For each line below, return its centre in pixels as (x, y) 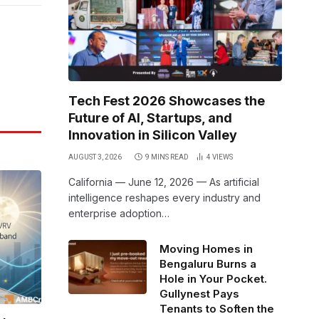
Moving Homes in (206, 249)
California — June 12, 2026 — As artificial (164, 182)
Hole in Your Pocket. (213, 279)
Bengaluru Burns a (208, 264)
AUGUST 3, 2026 (95, 157)
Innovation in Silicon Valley (153, 135)
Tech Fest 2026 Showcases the (167, 101)
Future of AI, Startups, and (150, 118)
